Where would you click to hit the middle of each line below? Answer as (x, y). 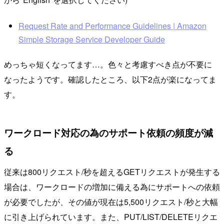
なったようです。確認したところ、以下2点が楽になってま (110, 79)
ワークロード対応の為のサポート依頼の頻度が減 (108, 133)
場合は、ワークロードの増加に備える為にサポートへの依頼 (112, 187)
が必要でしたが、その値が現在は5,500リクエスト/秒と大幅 (111, 202)
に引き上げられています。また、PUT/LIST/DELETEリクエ (111, 217)
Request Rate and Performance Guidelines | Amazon (112, 25)
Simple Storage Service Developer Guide (91, 39)
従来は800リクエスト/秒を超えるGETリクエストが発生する (112, 172)
